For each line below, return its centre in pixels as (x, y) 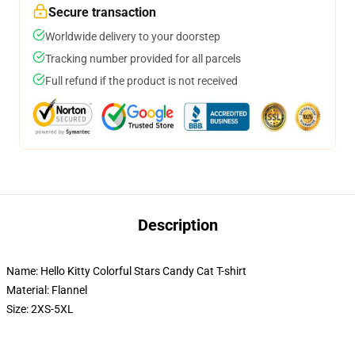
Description (177, 225)
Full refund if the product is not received (141, 81)
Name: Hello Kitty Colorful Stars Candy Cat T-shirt (126, 271)
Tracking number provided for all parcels (143, 59)
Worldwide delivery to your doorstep (133, 36)
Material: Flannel (47, 290)
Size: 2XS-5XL (40, 309)
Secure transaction (102, 12)
